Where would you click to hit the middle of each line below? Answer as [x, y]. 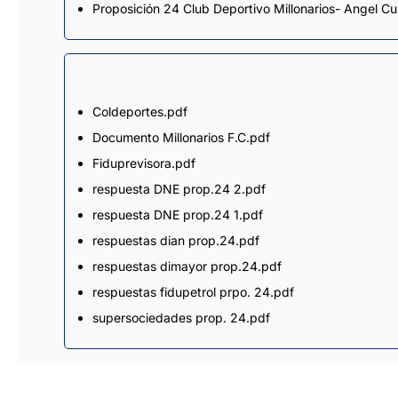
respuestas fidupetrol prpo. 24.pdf [194, 292]
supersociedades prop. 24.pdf [182, 318]
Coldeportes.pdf [140, 112]
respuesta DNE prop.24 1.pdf [178, 215]
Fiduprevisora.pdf [144, 163]
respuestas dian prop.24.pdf [176, 241]
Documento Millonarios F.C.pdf [182, 138]
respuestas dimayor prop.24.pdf [187, 267]
